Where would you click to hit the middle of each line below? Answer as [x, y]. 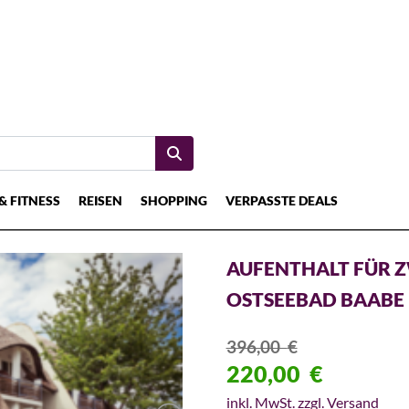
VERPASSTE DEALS [282, 201]
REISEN [100, 201]
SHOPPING [174, 201]
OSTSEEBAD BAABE [315, 299]
